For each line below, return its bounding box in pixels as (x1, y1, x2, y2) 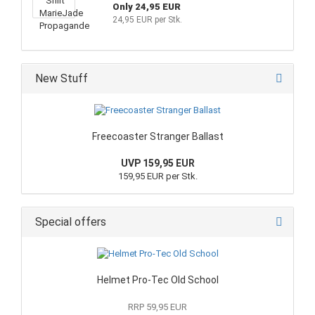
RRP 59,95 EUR (128, 302, 187, 312)
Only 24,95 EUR (112, 1, 181, 12)
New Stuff (32, 72, 88, 85)
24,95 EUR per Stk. (112, 15, 182, 25)
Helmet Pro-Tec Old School (96, 274, 219, 285)
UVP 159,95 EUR (120, 157, 195, 169)
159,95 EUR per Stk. (117, 171, 198, 181)
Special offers (32, 215, 106, 229)
